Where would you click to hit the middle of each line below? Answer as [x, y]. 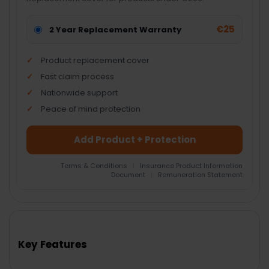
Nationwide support [80, 93]
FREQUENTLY [39, 208]
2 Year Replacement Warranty [116, 29]
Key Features [53, 245]
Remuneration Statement [200, 175]
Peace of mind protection [91, 109]
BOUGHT [30, 219]
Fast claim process [78, 77]
